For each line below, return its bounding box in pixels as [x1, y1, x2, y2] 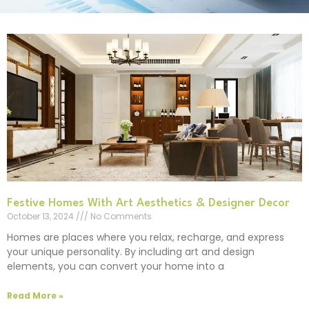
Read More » [7, 290, 63, 302]
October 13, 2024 [7, 210, 76, 222]
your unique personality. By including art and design [7, 245, 255, 259]
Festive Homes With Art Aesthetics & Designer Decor [7, 197, 290, 209]
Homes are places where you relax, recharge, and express [7, 230, 284, 244]
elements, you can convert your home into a [7, 259, 224, 273]
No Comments [88, 210, 152, 222]
